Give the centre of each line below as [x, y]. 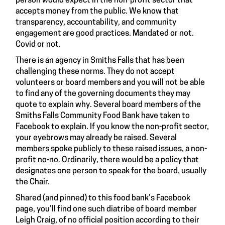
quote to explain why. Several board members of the [108, 105]
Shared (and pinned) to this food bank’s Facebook [103, 198]
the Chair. [34, 182]
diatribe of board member [152, 209]
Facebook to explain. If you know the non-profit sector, [112, 127]
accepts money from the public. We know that [97, 11]
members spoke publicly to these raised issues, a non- [111, 149]
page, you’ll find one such [61, 209]
